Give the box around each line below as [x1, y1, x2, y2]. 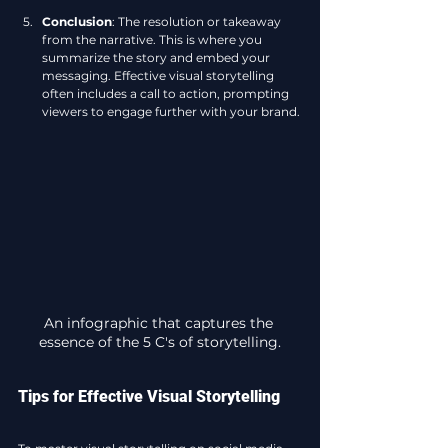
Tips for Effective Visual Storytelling [18, 387, 280, 407]
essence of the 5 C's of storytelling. [39, 333, 281, 352]
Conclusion [42, 13, 112, 29]
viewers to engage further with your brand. [42, 103, 300, 119]
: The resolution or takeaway [112, 13, 284, 29]
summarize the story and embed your [42, 49, 273, 65]
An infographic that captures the [43, 314, 277, 333]
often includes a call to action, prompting [42, 85, 292, 101]
